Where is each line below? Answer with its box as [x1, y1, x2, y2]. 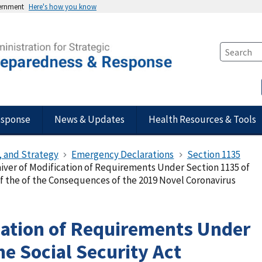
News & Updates [54, 113, 125, 126]
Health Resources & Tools [149, 113, 256, 126]
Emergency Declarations [71, 148, 174, 161]
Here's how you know [29, 2, 96, 11]
